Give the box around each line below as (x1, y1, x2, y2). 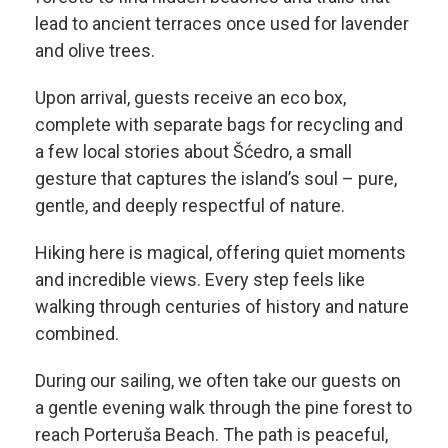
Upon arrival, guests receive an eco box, (35, 86, 346, 108)
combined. (35, 322, 119, 344)
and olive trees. (35, 39, 155, 61)
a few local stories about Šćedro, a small (35, 140, 352, 162)
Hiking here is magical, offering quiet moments (35, 241, 406, 263)
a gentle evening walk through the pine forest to (35, 396, 412, 418)
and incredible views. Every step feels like (35, 268, 365, 290)
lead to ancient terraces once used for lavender (35, 12, 409, 34)
